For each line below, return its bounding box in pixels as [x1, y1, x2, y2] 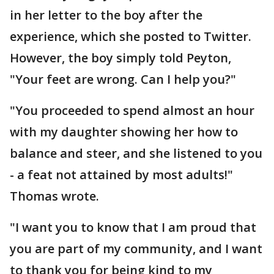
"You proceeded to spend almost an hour [10, 102, 254, 119]
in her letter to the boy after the [10, 7, 202, 23]
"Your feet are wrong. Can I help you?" [10, 71, 236, 87]
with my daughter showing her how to [10, 124, 238, 140]
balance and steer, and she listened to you [10, 145, 262, 161]
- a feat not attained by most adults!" [10, 166, 233, 183]
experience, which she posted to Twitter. [10, 28, 251, 45]
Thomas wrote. [10, 188, 99, 204]
